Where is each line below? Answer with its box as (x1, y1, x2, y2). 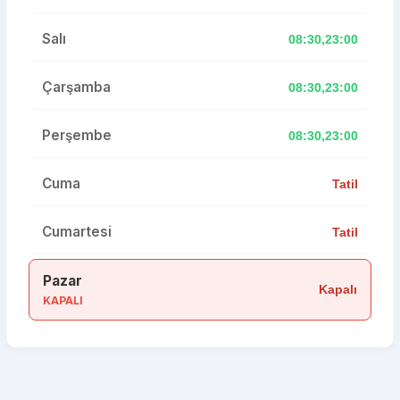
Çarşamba (42, 79, 111, 96)
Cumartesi (42, 223, 112, 240)
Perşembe (42, 127, 112, 144)
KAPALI (43, 294, 83, 307)
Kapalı (319, 282, 357, 296)
